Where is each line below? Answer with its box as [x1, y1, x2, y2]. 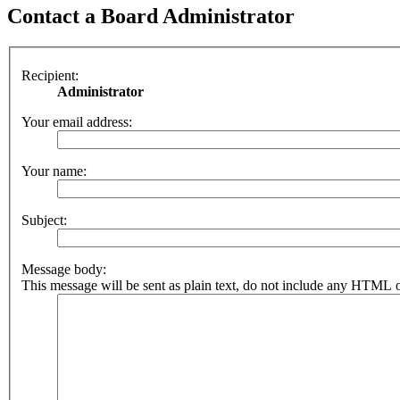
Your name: [21, 162, 87, 179]
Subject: [21, 212, 67, 228]
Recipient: [21, 67, 79, 83]
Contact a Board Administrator [7, 4, 295, 29]
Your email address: [21, 113, 132, 129]
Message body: [21, 261, 106, 277]
